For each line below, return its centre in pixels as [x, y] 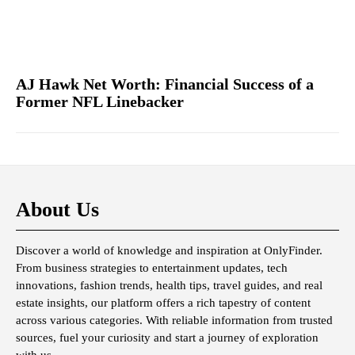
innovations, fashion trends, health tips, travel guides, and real [169, 286]
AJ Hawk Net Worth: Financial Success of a [165, 84]
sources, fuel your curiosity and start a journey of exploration [167, 338]
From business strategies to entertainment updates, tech [152, 268]
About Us [57, 210]
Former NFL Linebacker [100, 102]
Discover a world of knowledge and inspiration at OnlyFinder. [169, 251]
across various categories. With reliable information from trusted [174, 321]
